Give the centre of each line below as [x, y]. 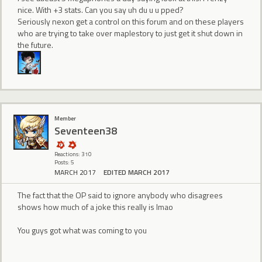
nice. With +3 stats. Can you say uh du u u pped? [101, 9]
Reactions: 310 [73, 154]
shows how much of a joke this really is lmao [95, 207]
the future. [35, 44]
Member [65, 118]
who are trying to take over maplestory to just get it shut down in [130, 33]
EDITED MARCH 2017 [137, 173]
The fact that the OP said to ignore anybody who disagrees [120, 195]
